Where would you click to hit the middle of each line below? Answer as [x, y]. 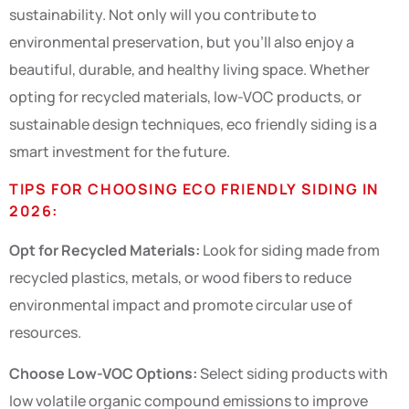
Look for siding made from [290, 251]
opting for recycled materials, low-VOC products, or [185, 97]
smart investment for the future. [120, 152]
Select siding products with [293, 373]
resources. [45, 333]
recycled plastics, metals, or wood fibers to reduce [180, 278]
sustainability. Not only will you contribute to [163, 15]
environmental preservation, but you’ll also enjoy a [182, 42]
